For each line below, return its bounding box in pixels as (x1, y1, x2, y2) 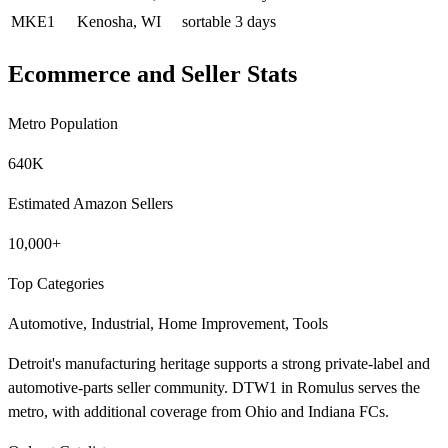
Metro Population (8, 115, 118, 133)
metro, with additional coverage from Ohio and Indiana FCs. (8, 403, 389, 421)
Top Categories (8, 275, 104, 293)
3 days (235, 12, 276, 30)
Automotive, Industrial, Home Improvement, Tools (8, 315, 328, 333)
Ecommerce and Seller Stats (8, 61, 297, 88)
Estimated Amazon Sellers (8, 195, 173, 213)
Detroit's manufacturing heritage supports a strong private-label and (8, 355, 430, 373)
